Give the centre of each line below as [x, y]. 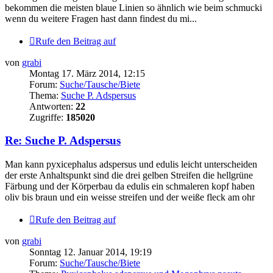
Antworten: [52, 106]
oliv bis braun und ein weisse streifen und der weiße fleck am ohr [130, 197]
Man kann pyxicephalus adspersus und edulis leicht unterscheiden [131, 165]
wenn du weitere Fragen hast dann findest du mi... [101, 18]
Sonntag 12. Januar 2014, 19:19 [90, 252]
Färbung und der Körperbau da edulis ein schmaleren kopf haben [130, 186]
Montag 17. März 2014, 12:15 [87, 73]
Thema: [45, 95]
